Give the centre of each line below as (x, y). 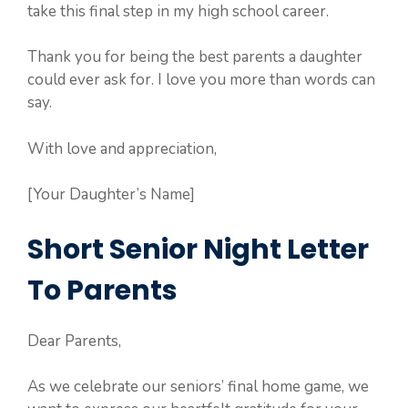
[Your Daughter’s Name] (111, 194)
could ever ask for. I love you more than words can (201, 80)
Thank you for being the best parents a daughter (195, 57)
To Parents (102, 290)
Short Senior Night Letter (198, 249)
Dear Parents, (74, 341)
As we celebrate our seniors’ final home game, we (198, 387)
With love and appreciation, (122, 148)
